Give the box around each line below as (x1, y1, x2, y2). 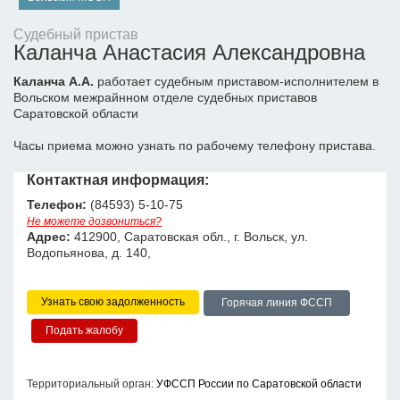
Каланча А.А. (13, 74, 94, 88)
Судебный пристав (13, 27, 138, 42)
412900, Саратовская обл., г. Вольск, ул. (71, 229, 308, 244)
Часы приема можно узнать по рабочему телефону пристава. (13, 138, 376, 153)
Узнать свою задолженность (41, 296, 185, 308)
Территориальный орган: (27, 378, 156, 390)
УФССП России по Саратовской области (156, 378, 362, 390)
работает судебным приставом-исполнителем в (94, 74, 379, 88)
